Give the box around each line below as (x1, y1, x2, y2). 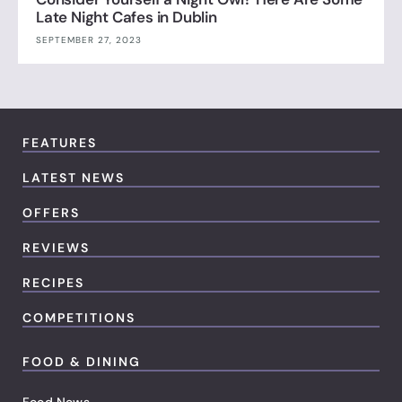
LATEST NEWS (22, 170, 125, 187)
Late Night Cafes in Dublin (36, 7, 217, 28)
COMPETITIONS (22, 310, 135, 327)
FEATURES (22, 135, 97, 152)
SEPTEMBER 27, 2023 (36, 34, 142, 47)
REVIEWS (22, 240, 90, 257)
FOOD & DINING (22, 354, 141, 371)
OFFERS (22, 205, 80, 222)
